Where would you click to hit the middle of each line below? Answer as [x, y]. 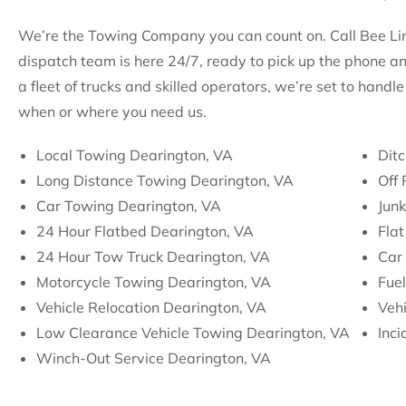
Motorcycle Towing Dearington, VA [154, 282]
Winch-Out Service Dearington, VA [154, 358]
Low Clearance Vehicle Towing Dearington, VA [193, 333]
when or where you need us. [112, 111]
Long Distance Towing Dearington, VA [165, 180]
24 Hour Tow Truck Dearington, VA [153, 256]
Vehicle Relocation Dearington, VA [151, 307]
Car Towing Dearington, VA [129, 206]
